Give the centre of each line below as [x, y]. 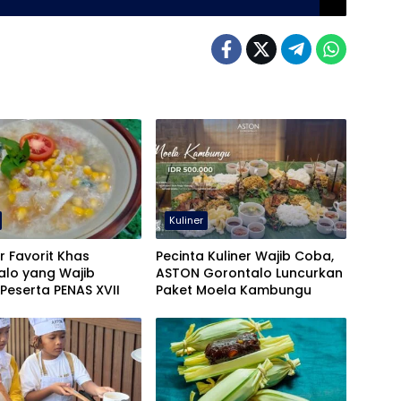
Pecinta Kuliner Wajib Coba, [244, 256]
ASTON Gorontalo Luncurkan [249, 273]
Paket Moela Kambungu [233, 290]
